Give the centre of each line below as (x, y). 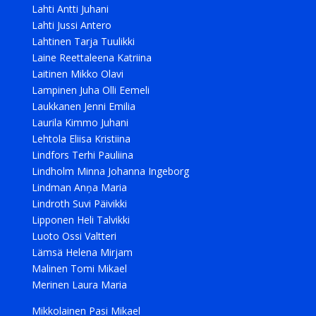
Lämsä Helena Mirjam (82, 252)
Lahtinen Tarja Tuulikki (83, 41)
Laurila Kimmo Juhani (80, 122)
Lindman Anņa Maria (79, 187)
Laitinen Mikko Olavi (77, 74)
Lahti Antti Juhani (70, 9)
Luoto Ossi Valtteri (74, 236)
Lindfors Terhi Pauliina (82, 155)
